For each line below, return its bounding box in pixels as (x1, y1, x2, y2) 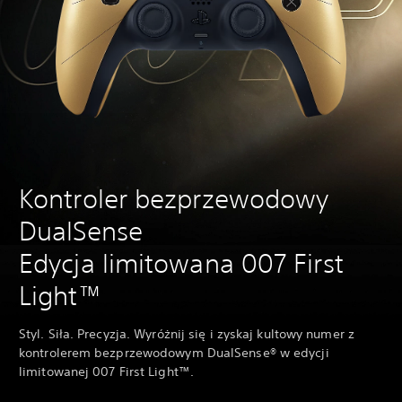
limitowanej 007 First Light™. (19, 363, 194, 380)
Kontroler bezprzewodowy (19, 183, 329, 215)
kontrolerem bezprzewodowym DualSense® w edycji (19, 345, 329, 362)
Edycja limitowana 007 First (19, 248, 344, 280)
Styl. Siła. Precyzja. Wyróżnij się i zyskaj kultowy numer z (19, 326, 354, 343)
